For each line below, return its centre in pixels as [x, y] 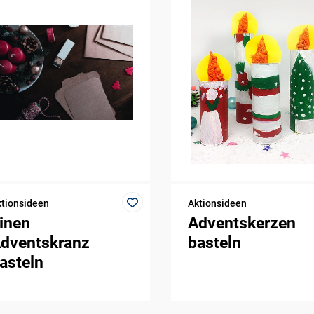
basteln [214, 243]
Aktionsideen [217, 203]
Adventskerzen [241, 224]
